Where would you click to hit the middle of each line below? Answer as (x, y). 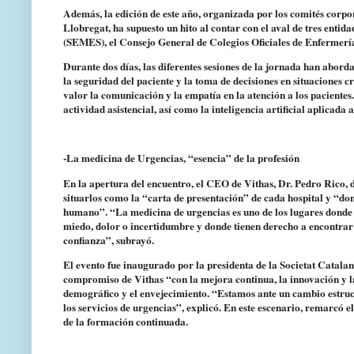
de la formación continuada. (126, 321)
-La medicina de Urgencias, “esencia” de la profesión (181, 158)
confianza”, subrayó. (109, 240)
